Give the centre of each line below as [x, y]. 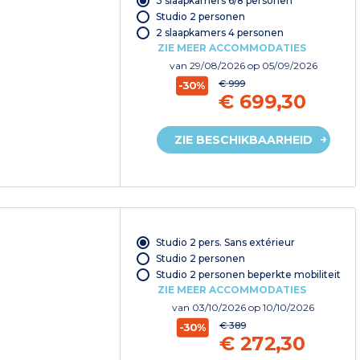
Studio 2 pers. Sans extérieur [225, 242]
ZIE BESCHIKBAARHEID [243, 140]
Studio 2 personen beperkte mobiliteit [248, 274]
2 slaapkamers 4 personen [219, 33]
